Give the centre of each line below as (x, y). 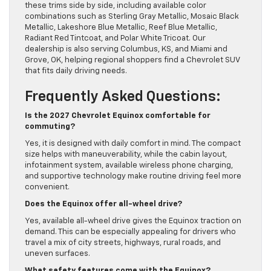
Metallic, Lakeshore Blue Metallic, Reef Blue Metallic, (121, 27)
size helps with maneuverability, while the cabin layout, (126, 154)
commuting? (50, 126)
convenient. (47, 187)
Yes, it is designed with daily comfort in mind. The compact (133, 143)
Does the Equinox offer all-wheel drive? (103, 204)
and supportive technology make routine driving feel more (133, 176)
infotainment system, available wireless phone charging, (129, 165)
